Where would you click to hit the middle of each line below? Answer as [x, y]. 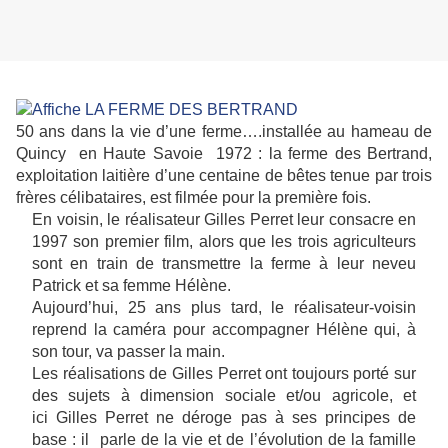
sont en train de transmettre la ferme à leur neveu [224, 264]
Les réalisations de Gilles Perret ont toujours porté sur [224, 374]
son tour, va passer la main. [130, 352]
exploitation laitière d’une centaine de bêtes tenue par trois [224, 176]
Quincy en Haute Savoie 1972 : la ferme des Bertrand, [224, 154]
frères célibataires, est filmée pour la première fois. [193, 198]
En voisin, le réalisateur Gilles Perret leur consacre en [224, 220]
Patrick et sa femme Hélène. [131, 286]
